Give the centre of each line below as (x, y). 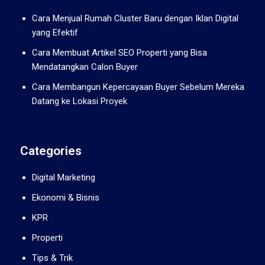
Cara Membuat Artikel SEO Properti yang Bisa (119, 52)
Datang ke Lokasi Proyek (80, 101)
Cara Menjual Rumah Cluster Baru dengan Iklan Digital (135, 18)
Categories (51, 151)
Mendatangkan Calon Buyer (85, 67)
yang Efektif (55, 32)
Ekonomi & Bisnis (66, 197)
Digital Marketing (64, 177)
